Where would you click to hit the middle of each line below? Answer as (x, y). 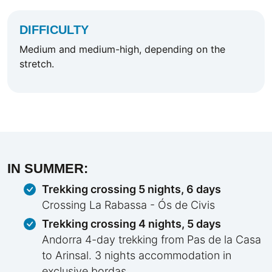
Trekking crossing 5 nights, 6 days (131, 189)
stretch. (37, 64)
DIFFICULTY (54, 30)
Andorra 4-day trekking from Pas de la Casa (151, 240)
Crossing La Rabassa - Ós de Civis (128, 205)
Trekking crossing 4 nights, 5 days (131, 224)
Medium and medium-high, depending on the (122, 49)
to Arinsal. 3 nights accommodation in (137, 256)
